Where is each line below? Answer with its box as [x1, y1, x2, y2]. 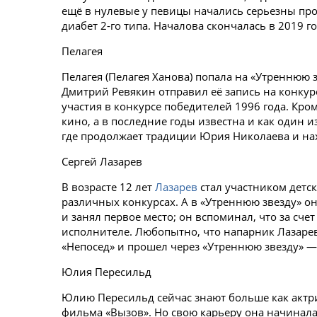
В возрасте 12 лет [62, 180, 155, 194]
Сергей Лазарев [62, 154, 142, 168]
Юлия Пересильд [62, 265, 151, 279]
